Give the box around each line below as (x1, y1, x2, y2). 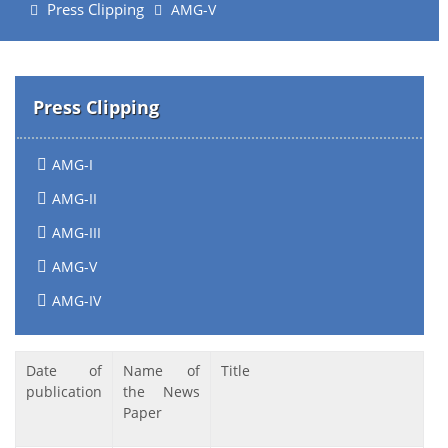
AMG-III (52, 223, 101, 242)
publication (26, 382, 102, 401)
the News (123, 382, 200, 401)
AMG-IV (52, 291, 101, 310)
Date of (26, 361, 102, 380)
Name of (123, 361, 200, 380)
